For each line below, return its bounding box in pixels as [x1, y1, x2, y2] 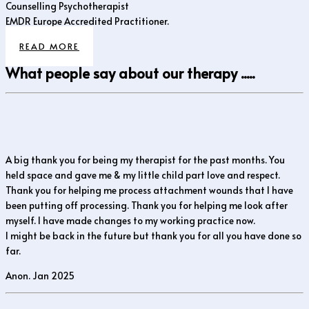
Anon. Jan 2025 [6, 268, 74, 282]
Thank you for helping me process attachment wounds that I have [6, 183, 293, 197]
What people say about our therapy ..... [6, 62, 255, 83]
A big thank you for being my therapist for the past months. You [6, 153, 285, 166]
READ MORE [19, 39, 79, 52]
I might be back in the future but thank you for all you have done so [6, 229, 301, 242]
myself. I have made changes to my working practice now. [6, 214, 255, 227]
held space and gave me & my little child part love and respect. [6, 168, 280, 181]
